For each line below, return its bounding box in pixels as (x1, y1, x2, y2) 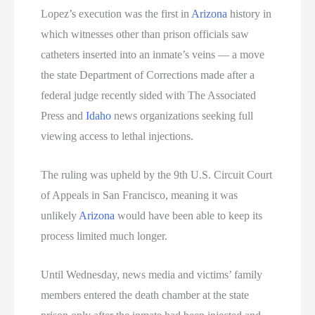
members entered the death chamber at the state (41, 288, 250, 301)
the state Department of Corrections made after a (41, 69, 255, 82)
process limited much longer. (41, 230, 168, 243)
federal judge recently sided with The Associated (41, 89, 257, 102)
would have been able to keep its (115, 210, 263, 222)
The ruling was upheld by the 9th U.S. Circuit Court (41, 169, 273, 181)
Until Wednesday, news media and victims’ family (41, 268, 263, 281)
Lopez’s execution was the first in (41, 8, 192, 20)
